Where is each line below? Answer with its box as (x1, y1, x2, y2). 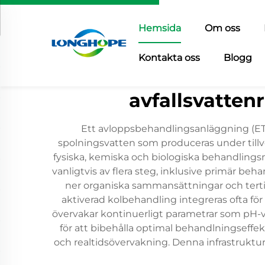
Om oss (204, 22, 240, 34)
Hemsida (138, 22, 181, 34)
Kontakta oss (138, 52, 200, 63)
